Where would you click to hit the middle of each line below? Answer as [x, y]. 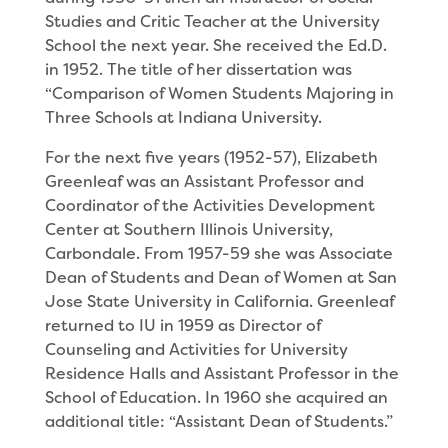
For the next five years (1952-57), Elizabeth [211, 157]
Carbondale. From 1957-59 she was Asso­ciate [218, 253]
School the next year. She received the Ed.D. [215, 45]
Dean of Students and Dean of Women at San [220, 277]
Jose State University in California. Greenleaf [219, 301]
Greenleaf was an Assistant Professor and [204, 181]
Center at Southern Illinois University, [188, 229]
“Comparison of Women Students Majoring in [219, 93]
